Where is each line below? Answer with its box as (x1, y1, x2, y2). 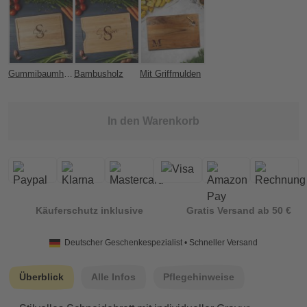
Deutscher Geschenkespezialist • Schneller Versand (64, 238, 258, 248)
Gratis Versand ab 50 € (186, 204, 291, 216)
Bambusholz (74, 69, 123, 79)
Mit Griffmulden (140, 69, 201, 79)
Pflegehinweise (163, 271, 234, 283)
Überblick (19, 271, 64, 283)
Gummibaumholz (64, 69, 73, 79)
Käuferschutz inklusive (36, 204, 143, 216)
